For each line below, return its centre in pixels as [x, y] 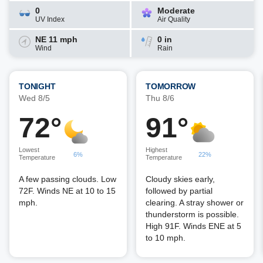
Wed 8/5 [34, 98]
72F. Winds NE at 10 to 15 [67, 191]
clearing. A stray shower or [195, 203]
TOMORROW [171, 86]
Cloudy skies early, [180, 179]
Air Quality [174, 19]
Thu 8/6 [160, 98]
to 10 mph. [166, 238]
